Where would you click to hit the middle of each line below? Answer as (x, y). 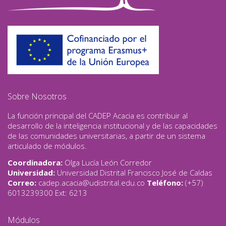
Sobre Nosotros (37, 96)
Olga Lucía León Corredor (107, 162)
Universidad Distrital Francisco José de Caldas (135, 172)
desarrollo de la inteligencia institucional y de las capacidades (112, 125)
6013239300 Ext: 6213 (47, 192)
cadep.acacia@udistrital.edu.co (92, 182)
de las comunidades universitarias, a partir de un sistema (106, 135)
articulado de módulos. (47, 146)
